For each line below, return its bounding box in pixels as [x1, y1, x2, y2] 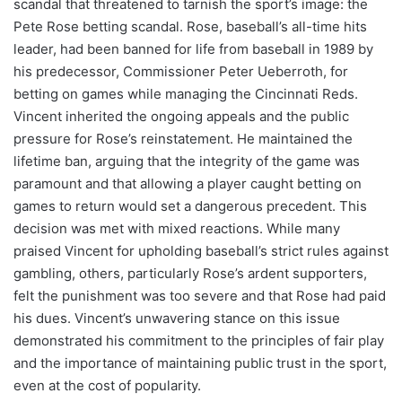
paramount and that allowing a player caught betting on [13, 174, 362, 192]
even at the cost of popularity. [13, 376, 201, 394]
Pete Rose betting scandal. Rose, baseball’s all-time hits [13, 17, 367, 35]
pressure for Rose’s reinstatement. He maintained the [13, 129, 353, 147]
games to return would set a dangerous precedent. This [13, 197, 367, 214]
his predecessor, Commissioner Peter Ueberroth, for [13, 62, 348, 80]
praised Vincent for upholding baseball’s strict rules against [13, 241, 389, 259]
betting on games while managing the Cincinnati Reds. [13, 84, 358, 102]
